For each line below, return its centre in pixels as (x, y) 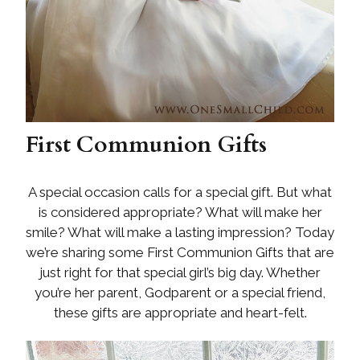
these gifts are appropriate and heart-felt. (180, 313)
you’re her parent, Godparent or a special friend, (180, 293)
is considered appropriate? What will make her (180, 213)
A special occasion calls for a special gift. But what (180, 192)
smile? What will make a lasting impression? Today (180, 233)
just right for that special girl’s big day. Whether (180, 273)
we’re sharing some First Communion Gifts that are (180, 253)
